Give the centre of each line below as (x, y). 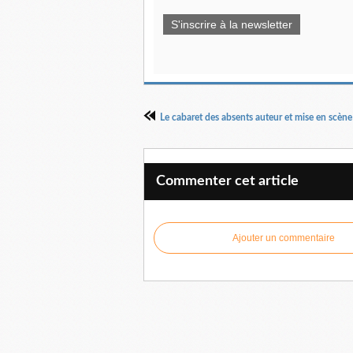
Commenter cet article (227, 181)
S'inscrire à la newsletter (232, 24)
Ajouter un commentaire (284, 238)
